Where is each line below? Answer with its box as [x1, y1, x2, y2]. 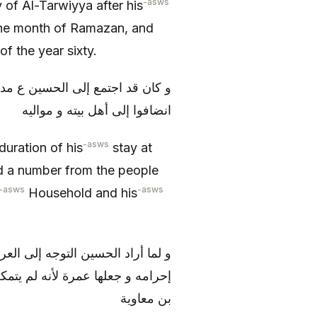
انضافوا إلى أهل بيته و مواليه [22, 103, 171, 118]
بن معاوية [120, 290, 171, 306]
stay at [109, 140, 152, 156]
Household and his [25, 185, 137, 201]
